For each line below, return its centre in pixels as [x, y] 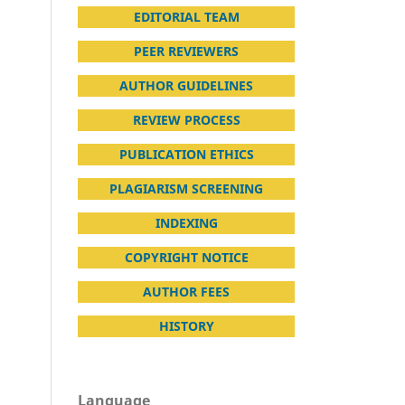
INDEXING [186, 222]
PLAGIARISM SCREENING [186, 188]
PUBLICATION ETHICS [186, 154]
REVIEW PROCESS [186, 119]
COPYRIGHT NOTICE [186, 257]
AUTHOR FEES [186, 291]
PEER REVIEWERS [186, 51]
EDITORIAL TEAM [186, 16]
